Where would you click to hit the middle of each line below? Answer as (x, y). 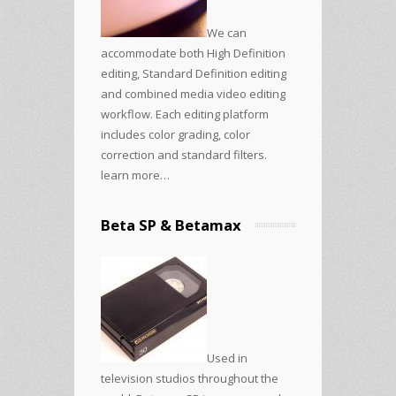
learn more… (135, 175)
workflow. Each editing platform (185, 114)
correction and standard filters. (184, 154)
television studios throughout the (190, 378)
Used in (227, 358)
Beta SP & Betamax (171, 225)
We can (227, 32)
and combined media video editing (193, 93)
